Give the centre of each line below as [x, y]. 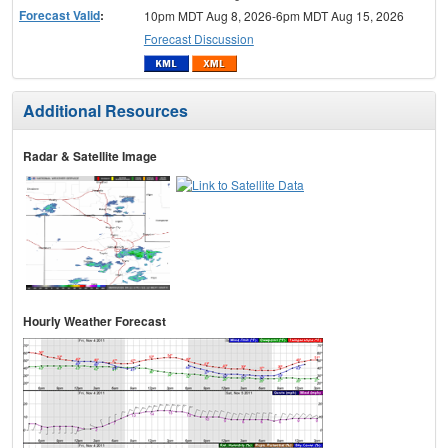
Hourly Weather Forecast [94, 321]
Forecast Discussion [198, 38]
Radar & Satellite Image [90, 156]
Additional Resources [105, 111]
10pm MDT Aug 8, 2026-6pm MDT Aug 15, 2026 [273, 15]
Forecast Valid [59, 14]
